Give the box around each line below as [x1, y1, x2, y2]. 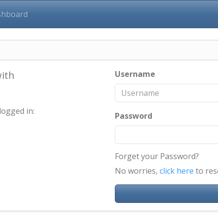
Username [115, 69, 155, 79]
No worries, [115, 165, 160, 176]
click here [160, 165, 194, 176]
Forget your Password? [115, 151, 199, 162]
